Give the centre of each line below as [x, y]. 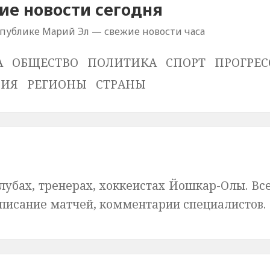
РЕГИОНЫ [57, 84]
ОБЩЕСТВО [46, 63]
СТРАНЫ [121, 84]
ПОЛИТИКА [122, 63]
